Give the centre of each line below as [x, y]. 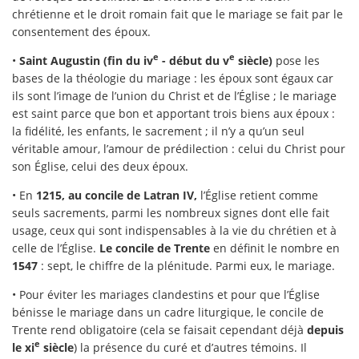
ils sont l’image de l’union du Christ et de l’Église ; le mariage [174, 95]
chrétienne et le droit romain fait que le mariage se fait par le [177, 14]
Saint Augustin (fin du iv [86, 60]
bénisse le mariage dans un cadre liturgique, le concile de [168, 312]
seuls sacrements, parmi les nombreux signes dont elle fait [171, 212]
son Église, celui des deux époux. [100, 166]
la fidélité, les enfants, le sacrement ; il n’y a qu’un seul [158, 131]
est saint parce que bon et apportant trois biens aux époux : [173, 113]
